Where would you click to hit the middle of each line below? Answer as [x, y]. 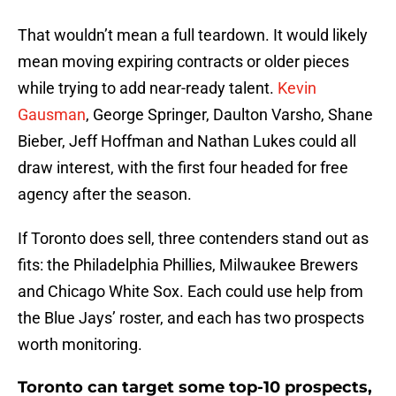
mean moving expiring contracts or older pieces [183, 62]
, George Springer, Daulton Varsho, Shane [229, 115]
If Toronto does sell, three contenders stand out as [193, 239]
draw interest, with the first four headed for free [183, 168]
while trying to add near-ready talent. [148, 88]
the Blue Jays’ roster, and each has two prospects [191, 318]
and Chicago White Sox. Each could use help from [190, 292]
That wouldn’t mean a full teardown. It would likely [193, 35]
